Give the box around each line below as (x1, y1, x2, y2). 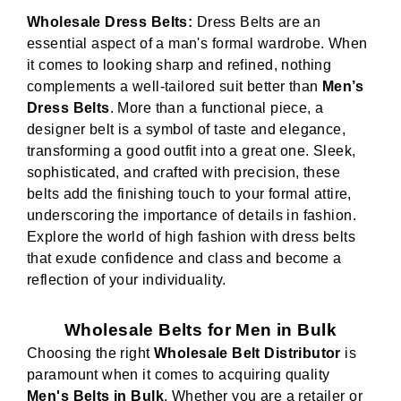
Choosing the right (27, 346, 154, 362)
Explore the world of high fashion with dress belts (27, 229, 356, 245)
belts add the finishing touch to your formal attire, (27, 186, 352, 202)
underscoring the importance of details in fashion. (27, 208, 357, 224)
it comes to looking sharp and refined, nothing (27, 57, 332, 73)
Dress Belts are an (196, 14, 321, 30)
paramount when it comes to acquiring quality (27, 367, 330, 383)
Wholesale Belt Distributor (153, 346, 341, 362)
